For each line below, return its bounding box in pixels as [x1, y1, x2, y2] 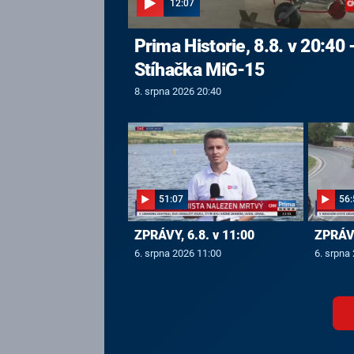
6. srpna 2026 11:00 [134, 247, 221, 260]
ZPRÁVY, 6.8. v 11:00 [134, 228, 254, 243]
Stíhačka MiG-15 [134, 59, 265, 81]
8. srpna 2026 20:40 [134, 85, 221, 97]
